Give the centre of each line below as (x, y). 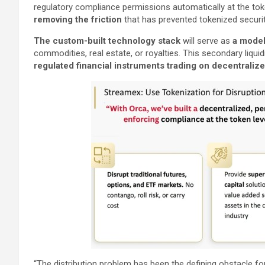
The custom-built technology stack (108, 41)
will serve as (206, 41)
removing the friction (78, 19)
